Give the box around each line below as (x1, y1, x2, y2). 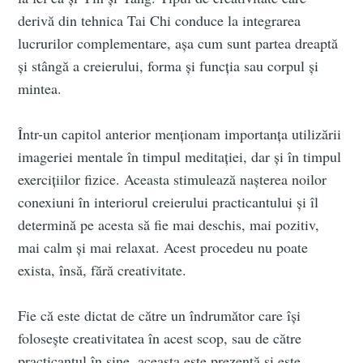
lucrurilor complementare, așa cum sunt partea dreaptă (18, 33, 339, 53)
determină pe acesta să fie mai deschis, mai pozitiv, (18, 215, 320, 235)
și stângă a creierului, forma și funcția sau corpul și (18, 56, 319, 76)
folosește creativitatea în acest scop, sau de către (18, 328, 302, 348)
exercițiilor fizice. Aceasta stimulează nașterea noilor (18, 169, 327, 190)
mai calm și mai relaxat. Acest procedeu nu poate (18, 237, 309, 258)
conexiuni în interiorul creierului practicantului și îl (18, 192, 319, 212)
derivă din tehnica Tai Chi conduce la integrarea (18, 11, 301, 31)
